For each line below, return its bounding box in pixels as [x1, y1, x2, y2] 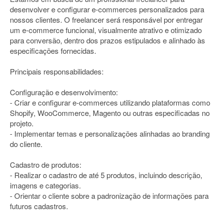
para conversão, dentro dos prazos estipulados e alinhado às [10, 35, 205, 45]
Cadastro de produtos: [10, 159, 81, 170]
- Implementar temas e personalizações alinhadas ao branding [10, 128, 210, 139]
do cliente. [10, 139, 42, 149]
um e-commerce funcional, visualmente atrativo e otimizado [10, 25, 202, 35]
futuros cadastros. [10, 201, 68, 211]
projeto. [10, 118, 34, 128]
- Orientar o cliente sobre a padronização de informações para [10, 190, 209, 201]
